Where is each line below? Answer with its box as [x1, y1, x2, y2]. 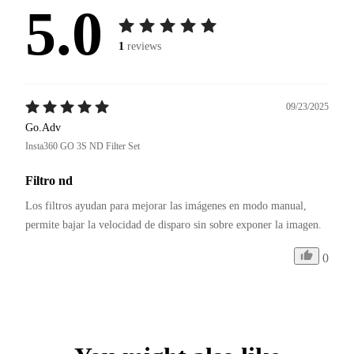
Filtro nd [25, 174, 73, 188]
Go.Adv [25, 122, 61, 134]
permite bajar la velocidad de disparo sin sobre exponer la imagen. [25, 219, 322, 232]
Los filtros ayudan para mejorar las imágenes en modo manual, [25, 200, 310, 213]
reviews [127, 40, 161, 52]
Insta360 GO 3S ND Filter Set [25, 141, 140, 153]
